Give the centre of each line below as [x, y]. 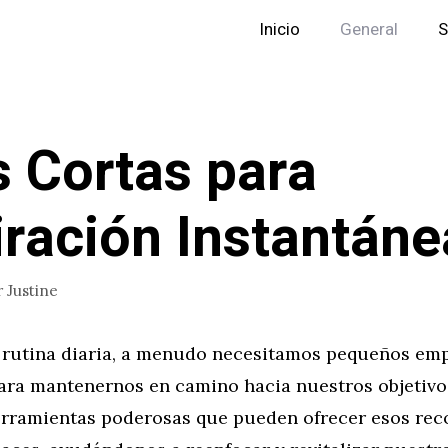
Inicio [279, 29]
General [369, 29]
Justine [32, 290]
